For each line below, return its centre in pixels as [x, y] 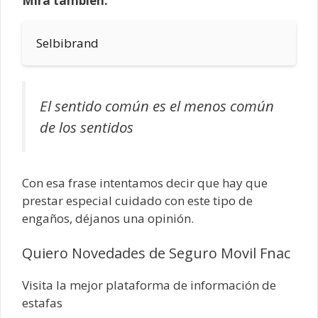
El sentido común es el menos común [157, 106]
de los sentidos [87, 127]
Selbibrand [67, 43]
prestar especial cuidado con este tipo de [137, 200]
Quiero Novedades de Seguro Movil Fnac [156, 253]
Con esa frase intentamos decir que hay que [145, 182]
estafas [42, 303]
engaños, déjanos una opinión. [108, 218]
